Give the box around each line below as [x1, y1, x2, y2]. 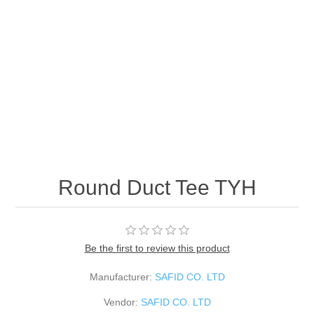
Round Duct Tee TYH [57, 176, 257, 200]
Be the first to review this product [84, 243, 230, 254]
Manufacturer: [89, 271, 152, 283]
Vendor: [103, 296, 138, 308]
